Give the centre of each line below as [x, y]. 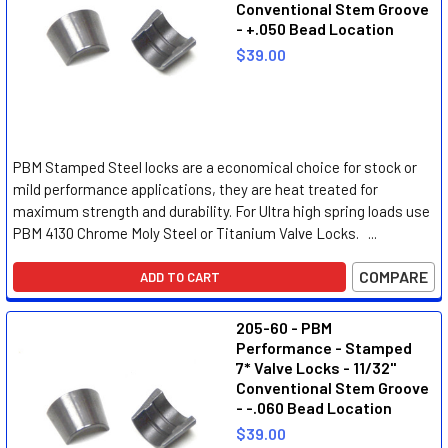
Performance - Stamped [324, 347]
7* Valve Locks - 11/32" [316, 367]
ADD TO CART [179, 277]
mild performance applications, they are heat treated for [195, 189]
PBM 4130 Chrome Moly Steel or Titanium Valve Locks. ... [195, 233]
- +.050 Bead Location [315, 28]
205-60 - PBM [284, 327]
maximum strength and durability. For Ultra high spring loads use [221, 211]
